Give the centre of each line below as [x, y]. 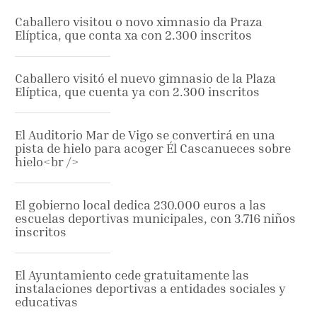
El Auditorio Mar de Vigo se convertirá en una [145, 134]
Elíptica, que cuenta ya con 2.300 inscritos [137, 91]
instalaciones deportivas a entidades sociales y [150, 288]
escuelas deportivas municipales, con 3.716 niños [155, 218]
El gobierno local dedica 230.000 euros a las [140, 204]
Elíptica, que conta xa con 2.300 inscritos [133, 35]
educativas [46, 301]
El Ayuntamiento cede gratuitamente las [132, 275]
